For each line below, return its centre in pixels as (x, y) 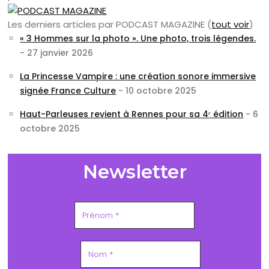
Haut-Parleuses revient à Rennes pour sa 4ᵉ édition (132, 114)
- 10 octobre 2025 (156, 90)
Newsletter (134, 171)
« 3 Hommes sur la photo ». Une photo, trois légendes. (138, 38)
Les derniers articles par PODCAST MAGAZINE (108, 24)
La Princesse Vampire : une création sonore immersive (138, 76)
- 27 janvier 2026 (57, 53)
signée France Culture (68, 90)
